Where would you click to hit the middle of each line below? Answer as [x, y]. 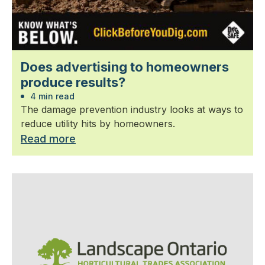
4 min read [51, 96]
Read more [48, 138]
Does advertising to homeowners [125, 67]
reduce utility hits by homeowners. [98, 123]
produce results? [73, 82]
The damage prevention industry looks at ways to [132, 109]
